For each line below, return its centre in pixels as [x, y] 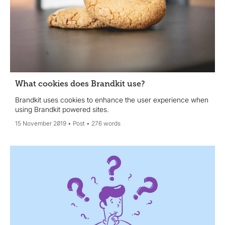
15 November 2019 [41, 124]
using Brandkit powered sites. [62, 109]
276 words [106, 124]
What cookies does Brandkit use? [80, 84]
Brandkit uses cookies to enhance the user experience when [112, 100]
